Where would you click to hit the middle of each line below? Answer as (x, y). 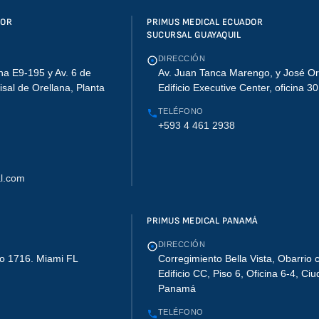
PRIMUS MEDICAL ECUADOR (205, 22)
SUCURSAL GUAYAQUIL (194, 35)
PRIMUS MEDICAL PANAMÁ (202, 221)
